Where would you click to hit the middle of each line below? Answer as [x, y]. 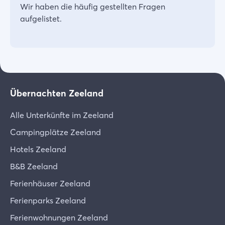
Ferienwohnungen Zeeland [59, 217]
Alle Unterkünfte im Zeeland [62, 115]
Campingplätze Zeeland [55, 132]
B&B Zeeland [34, 166]
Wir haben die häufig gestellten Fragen [93, 7]
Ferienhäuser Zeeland [50, 183]
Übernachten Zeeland [57, 93]
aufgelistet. [41, 19]
